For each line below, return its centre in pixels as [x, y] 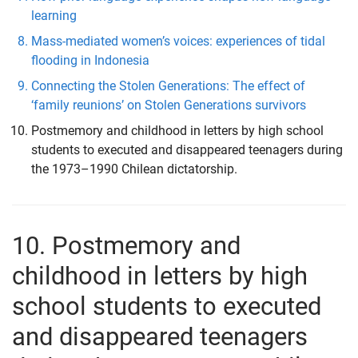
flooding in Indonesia [90, 60]
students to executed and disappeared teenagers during [187, 150]
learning [54, 16]
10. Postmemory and [126, 246]
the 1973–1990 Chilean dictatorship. [134, 169]
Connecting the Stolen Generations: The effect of [168, 86]
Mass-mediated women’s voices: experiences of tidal [178, 41]
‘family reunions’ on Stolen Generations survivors [169, 105]
